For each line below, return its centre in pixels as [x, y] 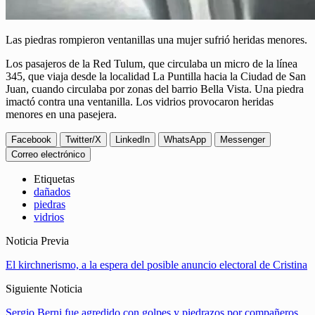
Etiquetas [54, 179]
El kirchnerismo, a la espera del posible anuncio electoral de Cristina [156, 265]
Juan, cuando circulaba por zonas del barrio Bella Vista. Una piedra [155, 89]
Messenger [243, 140]
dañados [52, 192]
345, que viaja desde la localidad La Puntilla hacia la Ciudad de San [156, 77]
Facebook [31, 140]
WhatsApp [185, 140]
